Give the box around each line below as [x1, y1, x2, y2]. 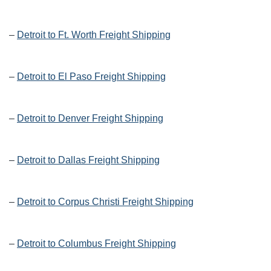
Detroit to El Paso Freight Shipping [17, 71, 166, 82]
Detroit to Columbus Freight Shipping [17, 238, 176, 249]
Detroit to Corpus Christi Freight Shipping [17, 197, 194, 207]
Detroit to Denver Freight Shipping [17, 113, 163, 124]
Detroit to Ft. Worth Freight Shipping [17, 30, 171, 41]
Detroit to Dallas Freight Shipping [17, 155, 160, 166]
